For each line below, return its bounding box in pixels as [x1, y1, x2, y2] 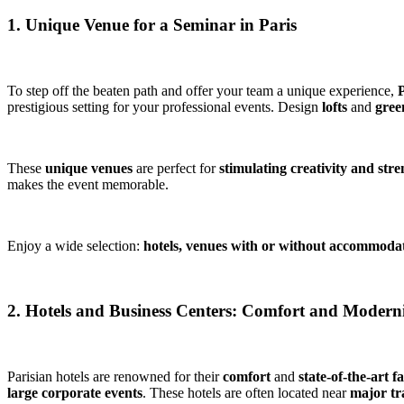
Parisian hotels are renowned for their [7, 368, 223, 384]
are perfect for [133, 160, 219, 176]
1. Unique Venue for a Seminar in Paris [7, 14, 297, 34]
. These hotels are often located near [142, 384, 350, 400]
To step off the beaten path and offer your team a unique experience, [7, 82, 398, 98]
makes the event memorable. [7, 176, 169, 192]
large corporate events [7, 384, 142, 400]
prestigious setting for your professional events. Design [7, 98, 322, 115]
